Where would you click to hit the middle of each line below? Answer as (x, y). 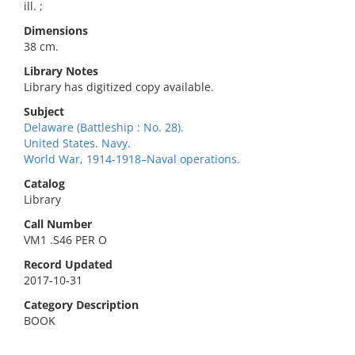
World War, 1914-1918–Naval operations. (132, 159)
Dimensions (56, 31)
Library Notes (61, 71)
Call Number (58, 224)
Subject (44, 111)
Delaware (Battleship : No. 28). (104, 127)
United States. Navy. (77, 143)
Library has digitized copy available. (119, 87)
